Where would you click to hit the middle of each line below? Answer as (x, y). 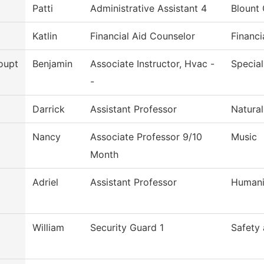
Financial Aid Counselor (143, 36)
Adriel (45, 182)
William (48, 228)
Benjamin (52, 64)
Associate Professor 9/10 (146, 137)
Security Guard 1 (127, 228)
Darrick (49, 109)
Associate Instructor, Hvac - (152, 64)
